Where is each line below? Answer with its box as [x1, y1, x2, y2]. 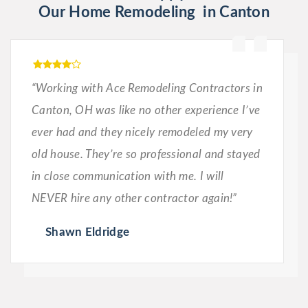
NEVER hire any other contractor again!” [32, 192, 237, 205]
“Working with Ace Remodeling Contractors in [32, 82, 263, 95]
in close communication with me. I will [32, 170, 224, 183]
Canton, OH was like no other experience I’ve [32, 104, 261, 117]
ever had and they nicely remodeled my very [32, 126, 253, 139]
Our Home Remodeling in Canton [38, 5, 269, 21]
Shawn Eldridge [45, 226, 130, 239]
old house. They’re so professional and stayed [32, 148, 261, 161]
